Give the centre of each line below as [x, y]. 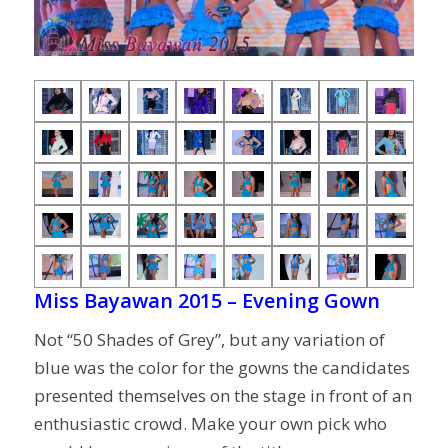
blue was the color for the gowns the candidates [221, 368]
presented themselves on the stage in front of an [222, 396]
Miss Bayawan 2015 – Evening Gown [206, 300]
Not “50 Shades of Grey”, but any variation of [209, 340]
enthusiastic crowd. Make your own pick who [210, 424]
